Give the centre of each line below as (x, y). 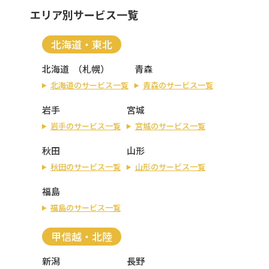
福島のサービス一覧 (85, 207)
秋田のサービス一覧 (85, 166)
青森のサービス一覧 (178, 85)
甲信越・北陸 (82, 236)
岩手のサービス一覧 (85, 125)
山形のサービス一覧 (170, 166)
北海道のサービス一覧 (89, 85)
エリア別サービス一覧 (84, 14)
